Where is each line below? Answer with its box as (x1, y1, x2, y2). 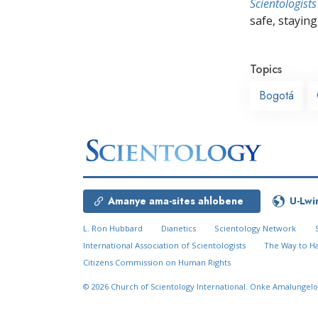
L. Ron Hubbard (83, 223, 143, 234)
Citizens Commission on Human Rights (83, 257, 231, 268)
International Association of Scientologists (83, 240, 246, 251)
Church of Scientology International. (111, 281, 250, 292)
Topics (250, 60, 282, 77)
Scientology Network (214, 223, 297, 234)
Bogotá (259, 87, 294, 104)
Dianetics (161, 223, 197, 234)
